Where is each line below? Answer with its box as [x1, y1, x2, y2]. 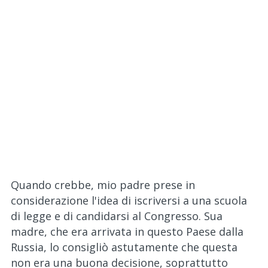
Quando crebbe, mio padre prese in [11, 178, 195, 192]
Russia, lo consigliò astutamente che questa [11, 240, 237, 254]
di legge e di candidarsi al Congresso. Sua [11, 209, 223, 223]
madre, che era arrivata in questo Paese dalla [11, 224, 243, 239]
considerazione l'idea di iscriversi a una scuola [11, 193, 247, 208]
